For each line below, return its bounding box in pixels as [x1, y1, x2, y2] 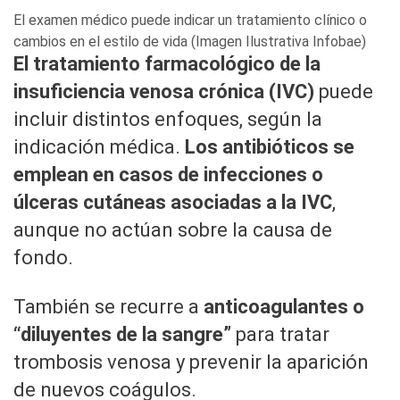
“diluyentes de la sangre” [13, 323, 231, 346]
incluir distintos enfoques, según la [13, 108, 322, 131]
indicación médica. [13, 136, 185, 159]
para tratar [231, 323, 329, 346]
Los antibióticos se [185, 136, 354, 159]
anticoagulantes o [204, 296, 364, 319]
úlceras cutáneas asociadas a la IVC [13, 191, 332, 214]
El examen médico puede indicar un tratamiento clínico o [13, 12, 367, 29]
